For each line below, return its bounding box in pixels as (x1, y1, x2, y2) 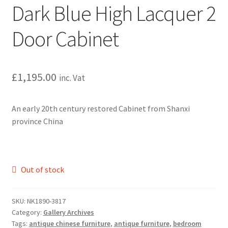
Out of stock (21, 164, 65, 175)
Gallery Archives (43, 207, 94, 217)
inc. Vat (59, 72, 85, 83)
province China (11, 116, 63, 126)
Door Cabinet (11, 25, 119, 52)
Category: (11, 207, 43, 217)
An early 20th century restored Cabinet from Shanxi (11, 103, 190, 113)
